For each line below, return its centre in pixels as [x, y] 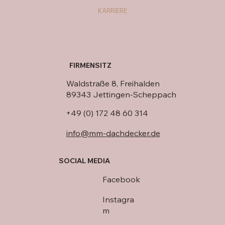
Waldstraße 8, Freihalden [113, 83]
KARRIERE [113, 10]
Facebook [121, 179]
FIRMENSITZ [90, 65]
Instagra [118, 199]
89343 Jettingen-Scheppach [121, 94]
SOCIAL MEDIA [85, 161]
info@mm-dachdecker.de [113, 133]
